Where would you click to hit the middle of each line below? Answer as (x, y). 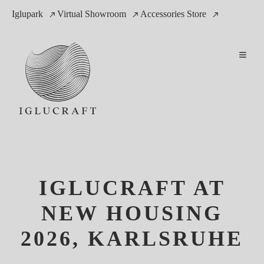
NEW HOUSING (132, 214)
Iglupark (27, 14)
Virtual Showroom (92, 14)
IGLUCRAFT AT (132, 188)
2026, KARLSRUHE (132, 239)
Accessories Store (173, 14)
